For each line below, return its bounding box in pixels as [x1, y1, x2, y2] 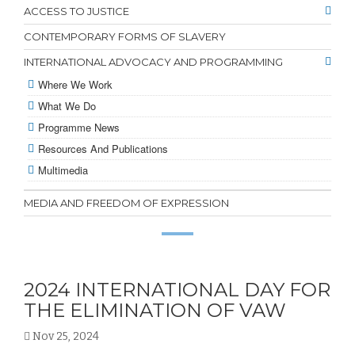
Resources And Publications [38, 141, 168, 156]
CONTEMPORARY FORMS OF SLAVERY [24, 30, 226, 43]
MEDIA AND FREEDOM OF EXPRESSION [24, 197, 229, 209]
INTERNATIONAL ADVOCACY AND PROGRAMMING [24, 55, 283, 68]
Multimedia [38, 162, 88, 177]
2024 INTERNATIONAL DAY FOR [24, 278, 330, 301]
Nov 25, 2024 [30, 330, 99, 343]
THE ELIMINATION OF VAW [24, 299, 286, 322]
